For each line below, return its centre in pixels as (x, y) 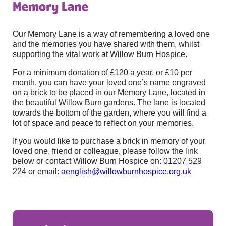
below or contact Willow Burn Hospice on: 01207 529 (107, 161)
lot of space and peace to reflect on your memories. (103, 123)
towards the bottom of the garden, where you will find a (109, 113)
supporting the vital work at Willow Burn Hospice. (100, 54)
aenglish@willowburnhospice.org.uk (126, 172)
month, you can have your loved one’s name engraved (109, 83)
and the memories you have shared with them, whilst (106, 44)
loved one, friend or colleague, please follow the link (105, 151)
